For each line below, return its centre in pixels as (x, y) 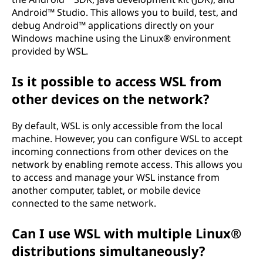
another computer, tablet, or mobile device (106, 190)
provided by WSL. (50, 51)
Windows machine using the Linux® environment (121, 38)
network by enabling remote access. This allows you (127, 164)
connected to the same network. (84, 203)
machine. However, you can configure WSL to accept (127, 139)
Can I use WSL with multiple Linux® (127, 233)
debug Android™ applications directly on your (113, 25)
